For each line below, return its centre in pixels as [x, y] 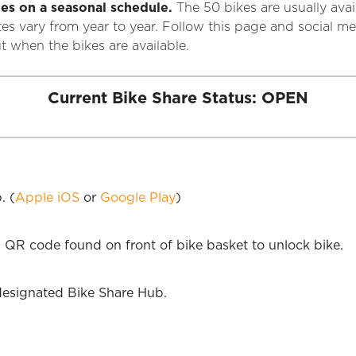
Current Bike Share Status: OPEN [178, 99]
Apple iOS [47, 198]
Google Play [138, 198]
